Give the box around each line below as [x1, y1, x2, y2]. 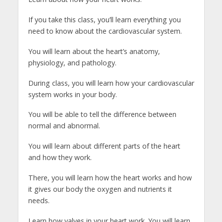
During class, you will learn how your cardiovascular [28, 78, 194, 88]
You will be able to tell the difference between [28, 110, 176, 119]
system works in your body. [28, 89, 117, 99]
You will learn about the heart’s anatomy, [28, 46, 160, 56]
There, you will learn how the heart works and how [28, 173, 192, 183]
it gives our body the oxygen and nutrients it [28, 184, 172, 194]
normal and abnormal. [28, 121, 100, 131]
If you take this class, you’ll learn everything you [28, 14, 181, 24]
